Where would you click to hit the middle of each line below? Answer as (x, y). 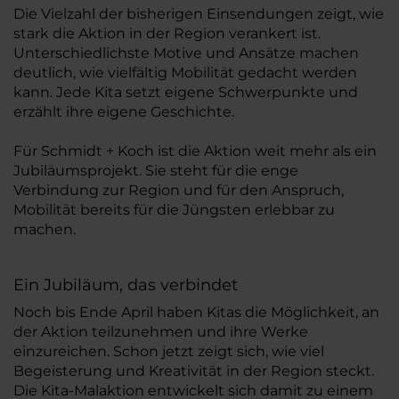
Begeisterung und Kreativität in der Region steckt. (194, 370)
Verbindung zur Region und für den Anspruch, (179, 190)
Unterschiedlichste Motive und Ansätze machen (186, 53)
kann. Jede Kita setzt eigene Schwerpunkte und (186, 92)
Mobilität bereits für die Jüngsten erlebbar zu (174, 209)
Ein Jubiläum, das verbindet (126, 285)
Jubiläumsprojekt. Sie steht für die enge (156, 170)
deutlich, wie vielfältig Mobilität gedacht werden (185, 72)
